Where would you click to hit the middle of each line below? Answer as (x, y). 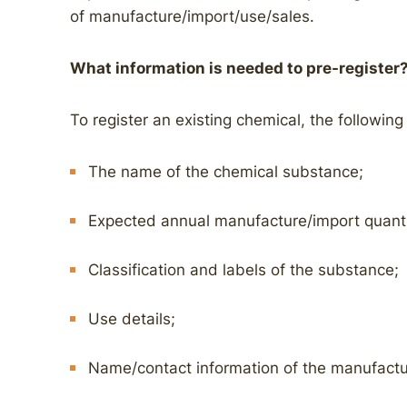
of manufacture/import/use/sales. (192, 16)
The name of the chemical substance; (226, 172)
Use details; (132, 319)
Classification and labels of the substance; (243, 270)
